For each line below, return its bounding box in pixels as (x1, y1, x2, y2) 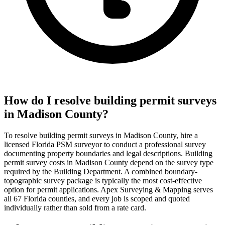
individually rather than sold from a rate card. (4, 203, 146, 212)
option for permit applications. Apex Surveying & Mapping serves (4, 185, 213, 194)
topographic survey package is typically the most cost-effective (4, 176, 202, 185)
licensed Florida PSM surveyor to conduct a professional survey (4, 140, 206, 149)
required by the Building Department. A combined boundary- (4, 167, 197, 176)
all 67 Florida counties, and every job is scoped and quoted (4, 194, 190, 203)
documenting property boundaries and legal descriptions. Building (4, 149, 212, 158)
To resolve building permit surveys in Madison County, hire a (4, 131, 198, 140)
